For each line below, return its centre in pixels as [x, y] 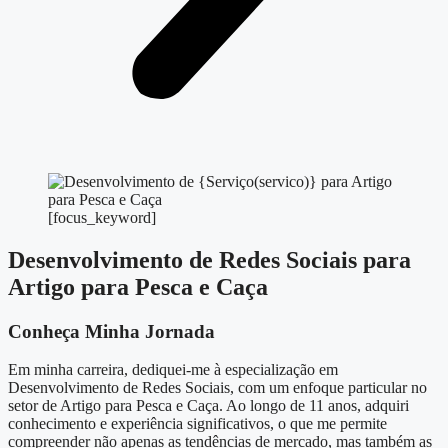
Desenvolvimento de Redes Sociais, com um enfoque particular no [217, 388]
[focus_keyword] [102, 217]
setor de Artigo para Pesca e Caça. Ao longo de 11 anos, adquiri [208, 406]
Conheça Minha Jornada [111, 331]
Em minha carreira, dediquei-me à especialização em [173, 370]
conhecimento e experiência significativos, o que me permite [197, 424]
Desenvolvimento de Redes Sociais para [209, 259]
